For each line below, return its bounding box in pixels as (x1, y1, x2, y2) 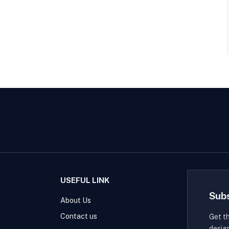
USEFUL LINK (60, 175, 110, 185)
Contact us (60, 212, 98, 220)
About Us (60, 196, 91, 204)
